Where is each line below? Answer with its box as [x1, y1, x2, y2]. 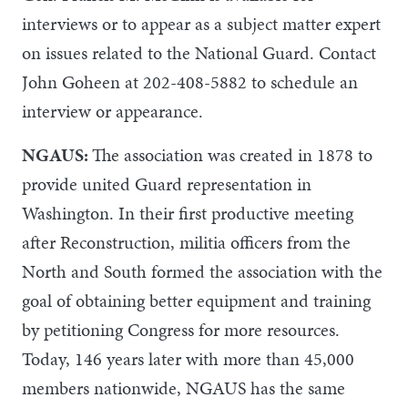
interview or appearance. [22, 97, 203, 124]
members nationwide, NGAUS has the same [22, 374, 345, 401]
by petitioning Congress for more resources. [22, 316, 340, 342]
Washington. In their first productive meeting [22, 199, 353, 226]
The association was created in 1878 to [92, 141, 372, 168]
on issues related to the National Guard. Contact [22, 39, 376, 66]
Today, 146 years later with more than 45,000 [22, 345, 354, 372]
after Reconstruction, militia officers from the [22, 229, 351, 255]
